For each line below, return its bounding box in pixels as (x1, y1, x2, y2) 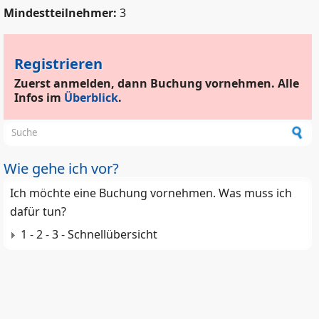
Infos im (14, 90, 64, 106)
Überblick (64, 90, 118, 106)
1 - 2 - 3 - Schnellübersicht (21, 226, 157, 243)
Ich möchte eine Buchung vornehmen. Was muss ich (10, 185, 292, 202)
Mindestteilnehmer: (4, 5, 120, 21)
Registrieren (14, 54, 103, 74)
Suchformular (4, 119, 95, 139)
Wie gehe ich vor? (4, 159, 119, 179)
